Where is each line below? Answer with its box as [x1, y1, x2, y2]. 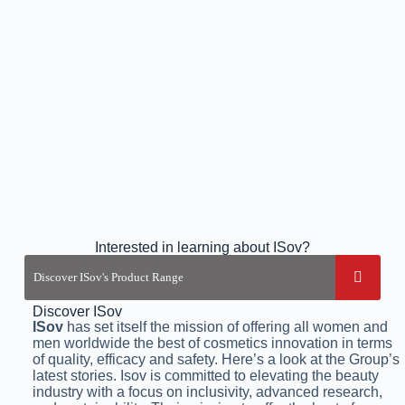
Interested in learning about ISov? [94, 240, 310, 255]
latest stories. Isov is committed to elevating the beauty [32, 367, 379, 383]
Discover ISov [32, 303, 122, 319]
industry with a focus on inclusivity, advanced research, [32, 383, 382, 400]
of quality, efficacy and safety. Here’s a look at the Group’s [32, 351, 400, 367]
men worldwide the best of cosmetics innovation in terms [32, 334, 392, 351]
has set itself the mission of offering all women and [62, 318, 388, 334]
